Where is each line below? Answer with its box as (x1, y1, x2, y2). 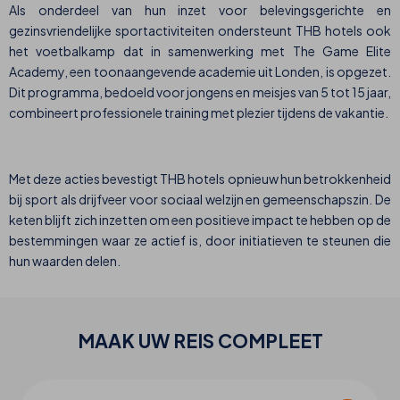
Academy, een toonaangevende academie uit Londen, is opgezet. (9, 63, 391, 80)
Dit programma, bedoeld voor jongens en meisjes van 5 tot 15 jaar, (9, 84, 391, 101)
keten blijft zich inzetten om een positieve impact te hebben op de (9, 212, 391, 229)
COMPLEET (213, 329, 323, 354)
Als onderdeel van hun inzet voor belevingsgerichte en (9, 2, 391, 19)
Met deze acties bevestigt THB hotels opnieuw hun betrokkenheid (9, 171, 391, 187)
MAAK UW (77, 329, 173, 354)
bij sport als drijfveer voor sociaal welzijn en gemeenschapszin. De (9, 191, 391, 208)
